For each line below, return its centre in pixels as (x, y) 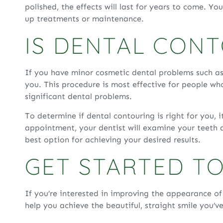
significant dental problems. (78, 97)
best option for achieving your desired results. (113, 139)
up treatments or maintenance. (84, 18)
